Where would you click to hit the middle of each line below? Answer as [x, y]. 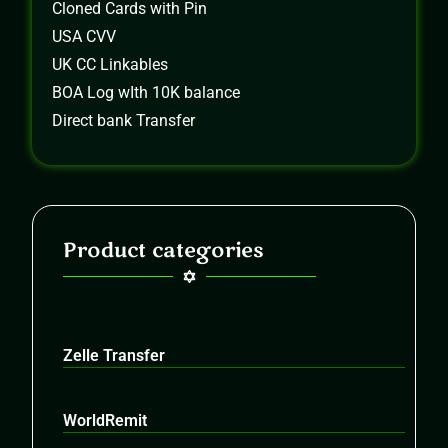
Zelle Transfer [114, 355]
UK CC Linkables [110, 64]
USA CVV [84, 36]
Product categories [164, 250]
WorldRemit [105, 420]
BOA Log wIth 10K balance [146, 92]
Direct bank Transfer [124, 120]
